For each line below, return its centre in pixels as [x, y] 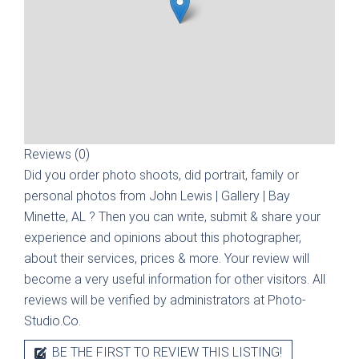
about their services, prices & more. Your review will [167, 258]
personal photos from [87, 196]
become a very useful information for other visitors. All [175, 279]
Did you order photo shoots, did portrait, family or [161, 175]
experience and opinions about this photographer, [163, 238]
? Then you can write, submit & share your [205, 217]
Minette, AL [56, 217]
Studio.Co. [52, 321]
